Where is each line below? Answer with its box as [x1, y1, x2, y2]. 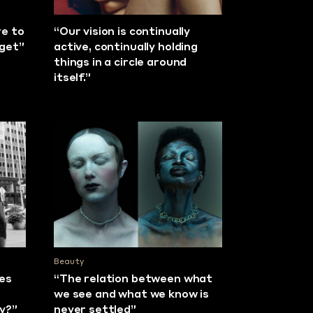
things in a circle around [54, 57, 187, 68]
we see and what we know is [54, 290, 210, 301]
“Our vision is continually [54, 27, 191, 38]
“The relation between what [54, 275, 213, 286]
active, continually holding [54, 42, 198, 53]
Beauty [54, 259, 84, 267]
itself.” [54, 73, 91, 84]
